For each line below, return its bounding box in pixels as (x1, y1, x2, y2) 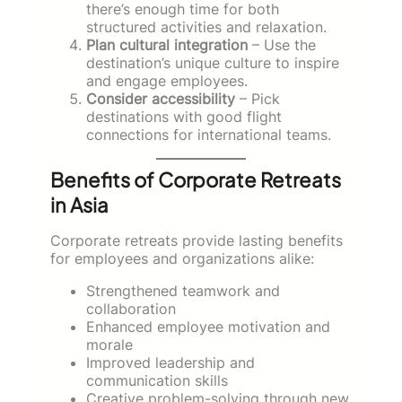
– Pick (235, 89, 280, 108)
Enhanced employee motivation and (86, 317, 330, 336)
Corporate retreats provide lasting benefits (50, 231, 343, 249)
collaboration (86, 299, 176, 318)
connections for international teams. (86, 125, 331, 144)
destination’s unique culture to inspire (86, 53, 339, 72)
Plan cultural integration (86, 35, 248, 54)
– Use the (248, 35, 316, 54)
